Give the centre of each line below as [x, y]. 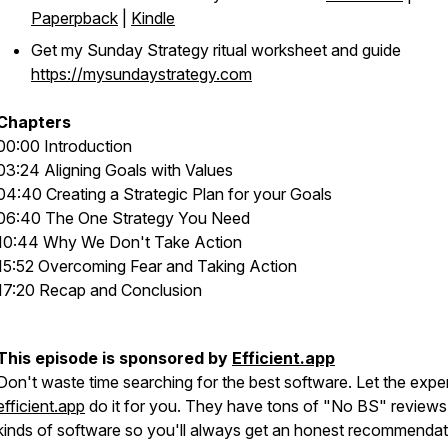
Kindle [153, 18]
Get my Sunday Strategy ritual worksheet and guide [216, 50]
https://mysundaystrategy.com [141, 74]
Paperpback [74, 18]
